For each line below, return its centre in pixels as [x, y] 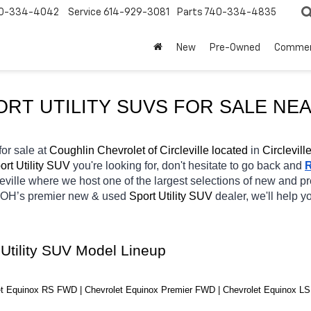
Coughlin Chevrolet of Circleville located [149, 150]
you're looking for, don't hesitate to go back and [189, 165]
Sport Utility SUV [172, 196]
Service [85, 13]
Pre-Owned [235, 48]
